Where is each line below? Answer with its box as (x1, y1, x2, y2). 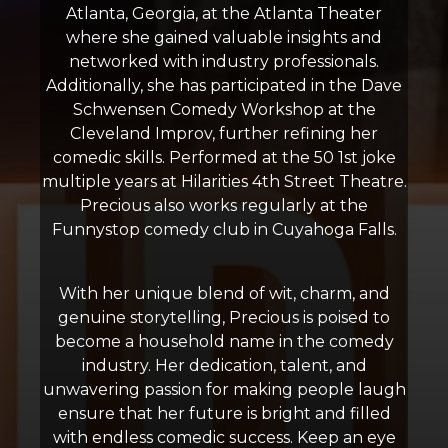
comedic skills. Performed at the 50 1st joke (52, 148, 396, 167)
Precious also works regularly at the (80, 196, 368, 215)
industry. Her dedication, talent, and (81, 356, 367, 375)
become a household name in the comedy (54, 332, 394, 351)
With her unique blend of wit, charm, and (58, 284, 390, 303)
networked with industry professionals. (69, 52, 379, 71)
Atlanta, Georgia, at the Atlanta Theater (66, 4, 382, 23)
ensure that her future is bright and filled (57, 404, 391, 423)
